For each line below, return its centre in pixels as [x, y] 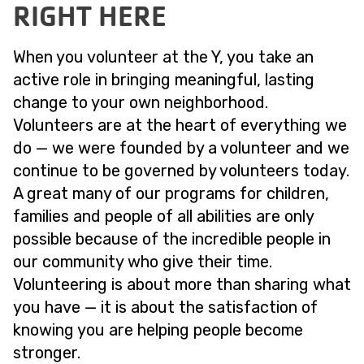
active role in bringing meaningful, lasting [164, 80]
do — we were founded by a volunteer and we [181, 148]
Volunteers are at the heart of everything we [180, 125]
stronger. [47, 353]
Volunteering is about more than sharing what [182, 284]
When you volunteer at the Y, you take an [163, 57]
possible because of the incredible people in [172, 239]
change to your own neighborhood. [141, 102]
